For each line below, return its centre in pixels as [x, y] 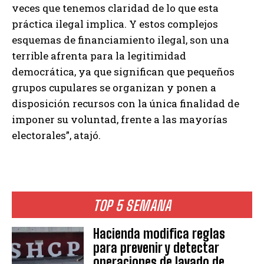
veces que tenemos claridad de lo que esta [115, 8]
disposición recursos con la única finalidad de [126, 104]
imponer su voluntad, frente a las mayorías [120, 120]
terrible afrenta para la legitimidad [99, 56]
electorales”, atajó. [56, 136]
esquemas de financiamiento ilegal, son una [121, 40]
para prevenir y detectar [156, 248]
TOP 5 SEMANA [132, 206]
